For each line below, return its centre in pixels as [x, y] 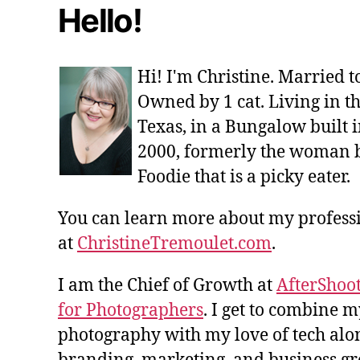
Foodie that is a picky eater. [244, 177]
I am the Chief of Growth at [167, 285]
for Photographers [131, 310]
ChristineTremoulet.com [174, 243]
